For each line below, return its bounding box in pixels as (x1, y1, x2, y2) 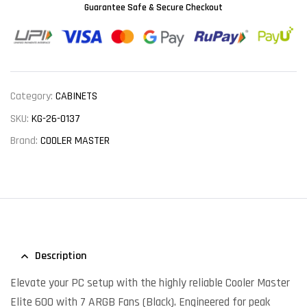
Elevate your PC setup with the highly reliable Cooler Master (10, 275, 290, 291)
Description (35, 249, 86, 264)
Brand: (10, 134, 40, 149)
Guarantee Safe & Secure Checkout (84, 1, 223, 14)
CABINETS (56, 89, 97, 104)
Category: (10, 89, 56, 104)
